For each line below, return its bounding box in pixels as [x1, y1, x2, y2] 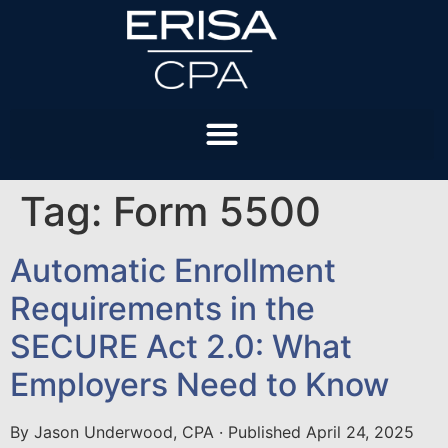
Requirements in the [10, 288, 315, 328]
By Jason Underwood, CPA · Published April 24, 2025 [10, 421, 414, 442]
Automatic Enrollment [10, 250, 336, 290]
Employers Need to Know [10, 364, 389, 404]
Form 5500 [113, 186, 321, 236]
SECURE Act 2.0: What [10, 326, 352, 366]
